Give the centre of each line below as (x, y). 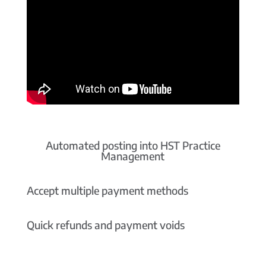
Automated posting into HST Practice (133, 145)
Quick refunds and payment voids (105, 224)
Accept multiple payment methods (107, 190)
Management (133, 156)
